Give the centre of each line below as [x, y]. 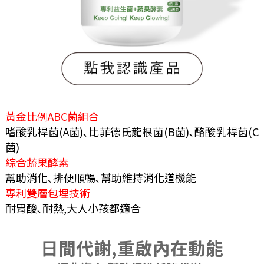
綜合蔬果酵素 [37, 162]
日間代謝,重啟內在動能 [132, 248]
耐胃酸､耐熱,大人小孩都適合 [73, 208]
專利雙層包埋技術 [47, 192]
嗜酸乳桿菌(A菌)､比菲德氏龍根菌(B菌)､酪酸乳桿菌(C [132, 131]
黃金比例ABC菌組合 [52, 116]
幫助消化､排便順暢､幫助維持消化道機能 [100, 177]
